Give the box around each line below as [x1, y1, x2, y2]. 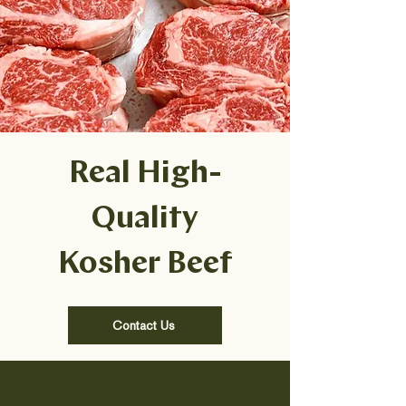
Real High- [68, 159, 222, 190]
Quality [92, 204, 198, 236]
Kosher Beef [57, 249, 233, 281]
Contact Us [111, 317, 175, 333]
